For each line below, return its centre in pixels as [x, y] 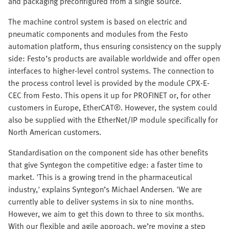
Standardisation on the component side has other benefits [108, 152]
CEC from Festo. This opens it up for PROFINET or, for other [109, 95]
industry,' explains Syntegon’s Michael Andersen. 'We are [105, 189]
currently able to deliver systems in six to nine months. [101, 201]
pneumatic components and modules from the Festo [98, 33]
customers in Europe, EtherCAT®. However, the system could [113, 107]
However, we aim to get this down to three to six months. [106, 213]
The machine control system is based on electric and [98, 21]
